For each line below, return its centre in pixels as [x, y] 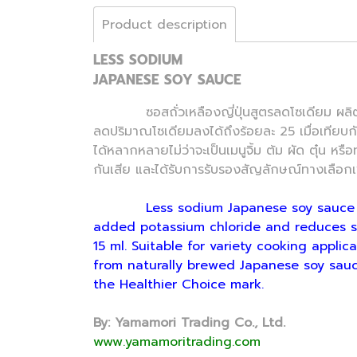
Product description [165, 24]
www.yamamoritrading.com [177, 341]
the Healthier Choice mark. [178, 284]
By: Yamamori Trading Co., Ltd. [189, 322]
